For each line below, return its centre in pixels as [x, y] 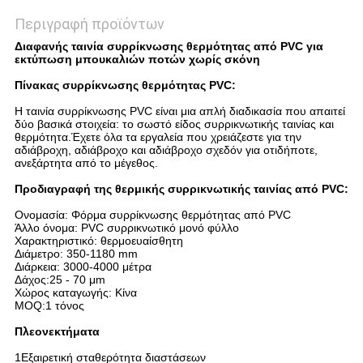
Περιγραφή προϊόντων [89, 24]
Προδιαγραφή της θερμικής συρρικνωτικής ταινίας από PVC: [181, 189]
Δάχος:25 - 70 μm [60, 280]
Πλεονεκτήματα [57, 332]
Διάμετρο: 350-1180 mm [76, 254]
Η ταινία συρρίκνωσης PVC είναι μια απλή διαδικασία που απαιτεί [179, 111]
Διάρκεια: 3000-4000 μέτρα [83, 267]
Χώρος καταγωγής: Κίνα [75, 293]
